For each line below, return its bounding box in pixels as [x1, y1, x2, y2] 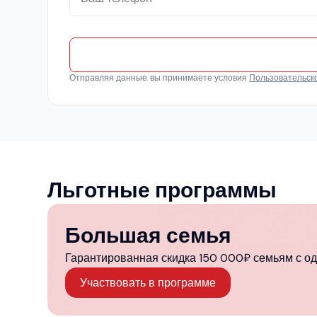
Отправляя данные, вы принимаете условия [69, 71, 250, 83]
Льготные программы [47, 175, 277, 204]
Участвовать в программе [80, 275, 217, 290]
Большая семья [65, 221, 232, 249]
